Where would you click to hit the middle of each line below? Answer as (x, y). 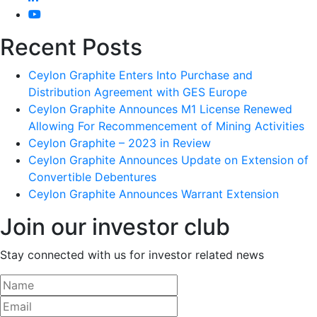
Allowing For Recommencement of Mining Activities (166, 126)
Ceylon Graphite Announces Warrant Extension (154, 194)
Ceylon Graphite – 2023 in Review (120, 143)
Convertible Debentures (92, 177)
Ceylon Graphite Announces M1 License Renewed (160, 109)
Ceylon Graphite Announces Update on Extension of (168, 160)
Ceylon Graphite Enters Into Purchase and (140, 75)
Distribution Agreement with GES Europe (138, 92)
